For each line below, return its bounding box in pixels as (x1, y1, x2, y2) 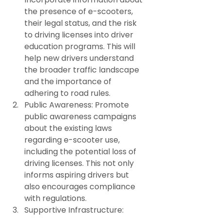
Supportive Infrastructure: (24, 204, 126, 216)
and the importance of (24, 75, 113, 87)
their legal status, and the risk (24, 17, 139, 29)
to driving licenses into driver (24, 29, 135, 40)
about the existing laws (24, 122, 114, 134)
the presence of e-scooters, (24, 5, 135, 17)
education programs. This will (24, 40, 137, 52)
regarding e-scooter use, (24, 134, 122, 145)
